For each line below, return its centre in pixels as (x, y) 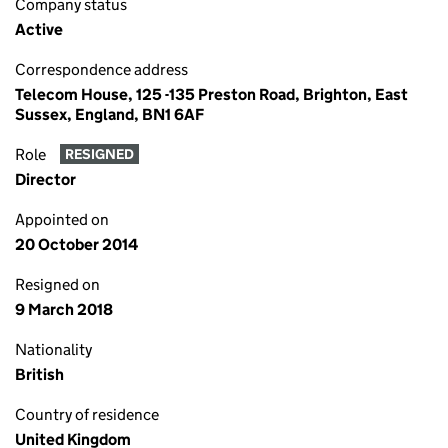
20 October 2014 (76, 244)
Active (39, 29)
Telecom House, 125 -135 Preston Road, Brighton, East (211, 94)
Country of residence (87, 414)
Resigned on (57, 284)
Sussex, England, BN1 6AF (109, 114)
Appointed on (62, 219)
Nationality (53, 349)
